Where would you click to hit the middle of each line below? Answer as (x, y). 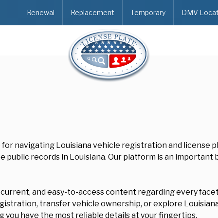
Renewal (41, 12)
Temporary (148, 12)
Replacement (92, 12)
